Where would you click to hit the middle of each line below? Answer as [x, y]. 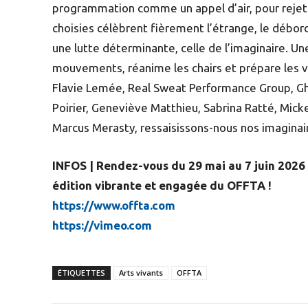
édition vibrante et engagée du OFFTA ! [162, 185]
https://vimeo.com [102, 225]
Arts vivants [141, 272]
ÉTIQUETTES [81, 272]
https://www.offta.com [114, 205]
